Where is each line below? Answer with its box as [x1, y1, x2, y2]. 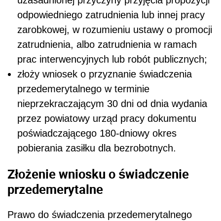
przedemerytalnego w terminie [17, 83, 149, 94]
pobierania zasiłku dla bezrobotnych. [17, 142, 176, 153]
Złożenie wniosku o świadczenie [7, 165, 189, 182]
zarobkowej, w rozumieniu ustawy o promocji [17, 24, 212, 35]
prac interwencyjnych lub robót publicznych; [17, 53, 207, 65]
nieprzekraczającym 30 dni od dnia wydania [17, 98, 207, 109]
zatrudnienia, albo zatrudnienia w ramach [17, 38, 197, 50]
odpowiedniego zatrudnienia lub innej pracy [17, 9, 205, 20]
